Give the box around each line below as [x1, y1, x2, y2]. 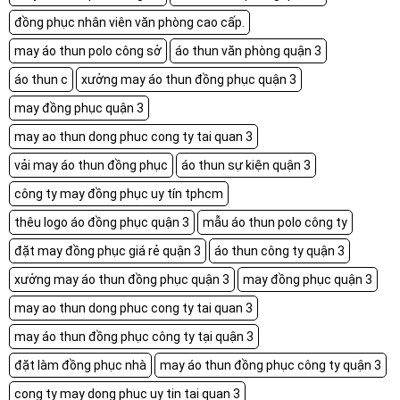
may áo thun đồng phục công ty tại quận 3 [14, 329, 254, 344]
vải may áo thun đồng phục [14, 157, 168, 172]
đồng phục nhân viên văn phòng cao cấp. [14, 14, 245, 29]
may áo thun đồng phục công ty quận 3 [160, 357, 381, 372]
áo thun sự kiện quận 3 [181, 157, 311, 172]
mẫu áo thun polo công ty [203, 214, 347, 229]
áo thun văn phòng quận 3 [175, 43, 321, 58]
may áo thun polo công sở [14, 43, 162, 58]
